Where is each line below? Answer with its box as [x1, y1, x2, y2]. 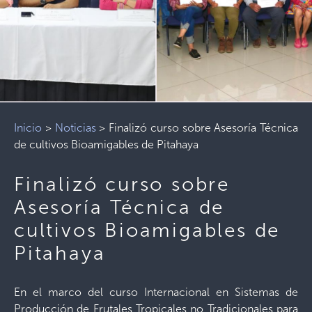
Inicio [14, 121, 42, 134]
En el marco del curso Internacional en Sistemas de [14, 286, 298, 299]
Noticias [54, 121, 96, 134]
